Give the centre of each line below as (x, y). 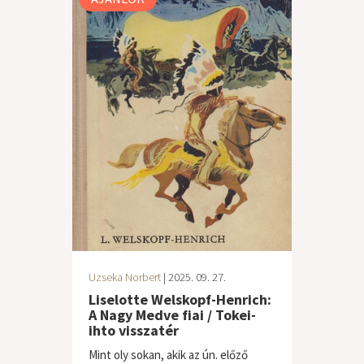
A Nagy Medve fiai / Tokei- (172, 315)
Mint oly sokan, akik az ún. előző (168, 355)
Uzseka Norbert (125, 277)
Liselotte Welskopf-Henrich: (180, 299)
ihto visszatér (134, 330)
